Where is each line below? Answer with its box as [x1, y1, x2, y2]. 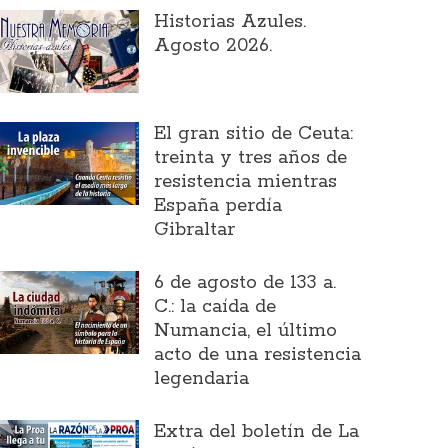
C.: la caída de [154, 294, 276, 319]
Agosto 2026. [154, 34, 272, 59]
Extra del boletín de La [154, 419, 359, 444]
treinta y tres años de [154, 145, 347, 170]
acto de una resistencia [154, 342, 361, 367]
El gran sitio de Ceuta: [154, 121, 353, 146]
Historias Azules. [154, 10, 306, 35]
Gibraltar [154, 217, 235, 242]
